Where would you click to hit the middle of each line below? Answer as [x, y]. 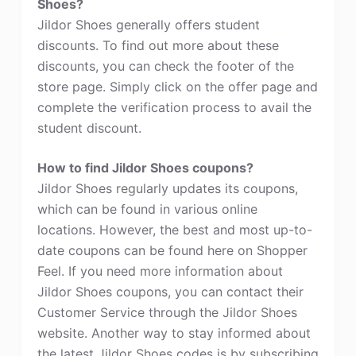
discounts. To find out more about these [158, 45]
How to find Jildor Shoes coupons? [145, 168]
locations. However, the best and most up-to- [174, 230]
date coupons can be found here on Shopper [172, 250]
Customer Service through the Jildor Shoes [167, 312]
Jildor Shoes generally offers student [148, 25]
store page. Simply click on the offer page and [177, 87]
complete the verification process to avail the [174, 107]
